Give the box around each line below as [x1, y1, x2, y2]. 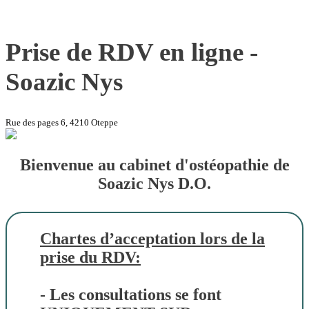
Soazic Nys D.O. [98, 174, 211, 192]
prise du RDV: [40, 248, 141, 266]
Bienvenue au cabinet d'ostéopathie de [19, 155, 290, 174]
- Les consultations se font [40, 285, 221, 303]
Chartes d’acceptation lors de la [40, 229, 265, 248]
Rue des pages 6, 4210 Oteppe [6, 117, 118, 128]
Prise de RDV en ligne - [6, 37, 258, 66]
